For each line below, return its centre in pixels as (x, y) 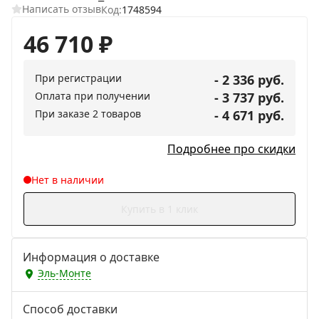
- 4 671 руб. (249, 115)
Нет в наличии (67, 179)
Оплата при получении (93, 95)
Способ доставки (70, 309)
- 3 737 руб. (249, 97)
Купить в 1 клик (159, 209)
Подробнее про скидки (231, 148)
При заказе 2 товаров (88, 113)
